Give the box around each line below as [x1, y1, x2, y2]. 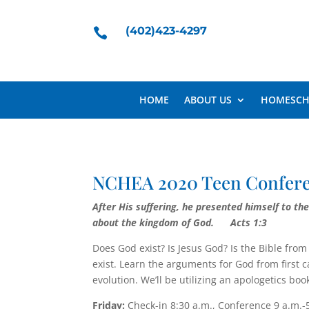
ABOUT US [183, 92, 232, 106]
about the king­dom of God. [92, 216, 231, 230]
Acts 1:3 [230, 216, 268, 230]
